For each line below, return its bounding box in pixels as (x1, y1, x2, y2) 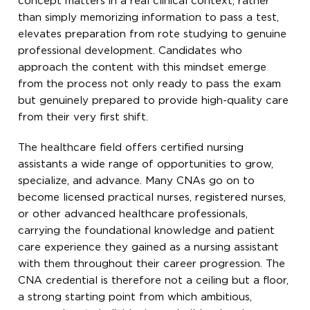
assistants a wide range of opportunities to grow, (18, 159, 274, 169)
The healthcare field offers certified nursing (18, 143, 244, 152)
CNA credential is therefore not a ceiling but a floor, (18, 275, 289, 285)
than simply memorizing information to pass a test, (18, 12, 280, 22)
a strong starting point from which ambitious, (18, 292, 253, 302)
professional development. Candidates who (18, 46, 243, 55)
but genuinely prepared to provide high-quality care (18, 95, 289, 105)
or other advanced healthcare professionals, (18, 209, 248, 219)
